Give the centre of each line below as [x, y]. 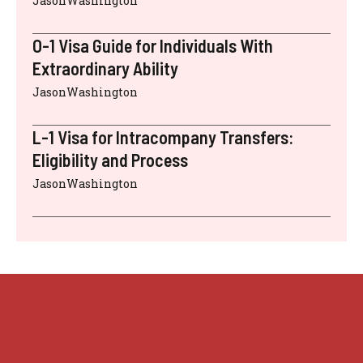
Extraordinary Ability [105, 68]
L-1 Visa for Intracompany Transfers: [163, 137]
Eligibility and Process [110, 160]
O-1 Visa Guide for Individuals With [153, 46]
